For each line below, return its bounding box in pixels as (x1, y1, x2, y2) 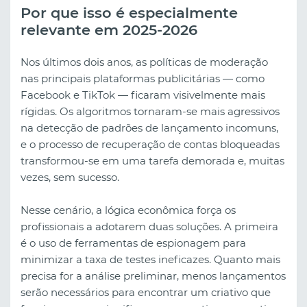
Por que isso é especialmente (21, 3, 238, 21)
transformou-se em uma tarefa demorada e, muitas (21, 153, 284, 167)
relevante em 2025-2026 (21, 21, 197, 38)
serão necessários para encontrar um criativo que (21, 285, 271, 299)
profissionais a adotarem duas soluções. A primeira (21, 219, 278, 233)
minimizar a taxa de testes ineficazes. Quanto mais (21, 252, 280, 266)
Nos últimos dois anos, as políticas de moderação (21, 55, 268, 69)
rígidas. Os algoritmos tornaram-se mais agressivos (21, 104, 280, 118)
